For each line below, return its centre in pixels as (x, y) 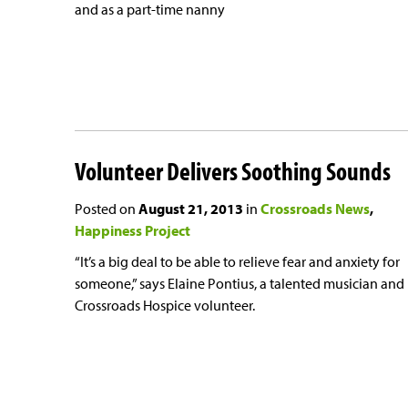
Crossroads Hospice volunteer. (165, 306)
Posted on (107, 209)
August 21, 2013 (191, 209)
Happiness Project (133, 231)
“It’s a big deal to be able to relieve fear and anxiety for (237, 262)
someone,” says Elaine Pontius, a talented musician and (240, 284)
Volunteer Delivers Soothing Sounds (233, 171)
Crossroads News (315, 209)
